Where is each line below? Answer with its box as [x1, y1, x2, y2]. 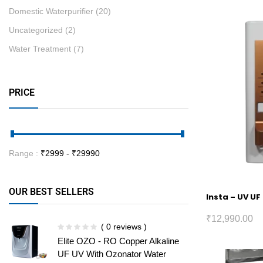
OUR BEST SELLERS [9, 186, 94, 197]
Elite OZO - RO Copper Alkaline [58, 236, 179, 246]
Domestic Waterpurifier [9, 6, 93, 16]
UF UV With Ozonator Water [58, 249, 166, 259]
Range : [9, 149, 41, 158]
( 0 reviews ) [101, 222, 147, 231]
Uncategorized [9, 25, 63, 35]
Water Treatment [9, 44, 71, 53]
